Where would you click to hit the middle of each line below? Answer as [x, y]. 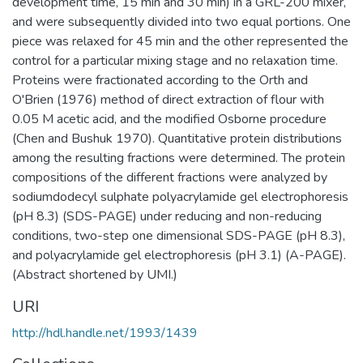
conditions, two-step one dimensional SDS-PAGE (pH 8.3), [179, 236]
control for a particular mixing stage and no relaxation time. [175, 61]
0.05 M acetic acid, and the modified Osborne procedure [169, 119]
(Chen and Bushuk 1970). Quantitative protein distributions [177, 139]
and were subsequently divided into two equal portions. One [181, 22]
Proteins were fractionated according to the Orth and [160, 80]
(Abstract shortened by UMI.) [95, 275]
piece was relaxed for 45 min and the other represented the [180, 41]
